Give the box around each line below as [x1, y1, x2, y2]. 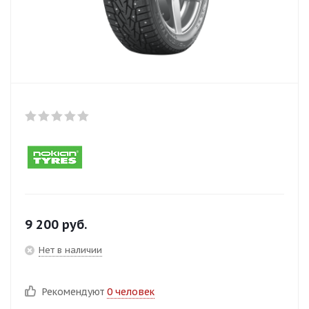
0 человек [107, 286, 154, 298]
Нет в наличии [39, 244, 102, 256]
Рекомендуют [42, 286, 107, 298]
